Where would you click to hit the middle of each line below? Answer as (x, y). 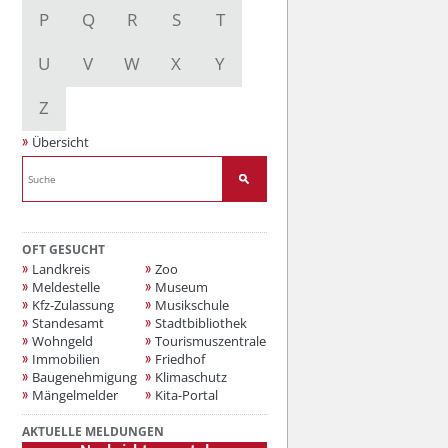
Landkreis (61, 269)
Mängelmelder (75, 395)
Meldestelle (66, 287)
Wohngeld (62, 341)
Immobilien (66, 359)
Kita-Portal (186, 395)
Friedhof (179, 359)
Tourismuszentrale (210, 341)
